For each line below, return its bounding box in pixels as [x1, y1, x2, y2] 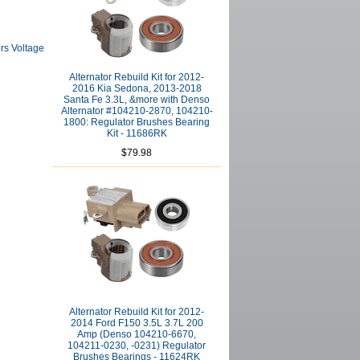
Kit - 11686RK [106, 128, 167, 139]
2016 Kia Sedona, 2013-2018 [72, 83, 202, 94]
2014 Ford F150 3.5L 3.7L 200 [70, 317, 203, 329]
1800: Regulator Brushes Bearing [63, 117, 210, 128]
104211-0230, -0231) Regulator [67, 340, 206, 351]
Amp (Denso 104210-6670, [77, 329, 196, 340]
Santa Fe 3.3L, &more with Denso [63, 94, 210, 105]
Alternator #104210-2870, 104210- [60, 105, 213, 117]
